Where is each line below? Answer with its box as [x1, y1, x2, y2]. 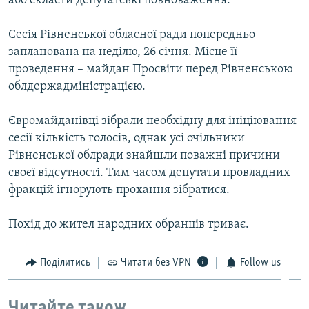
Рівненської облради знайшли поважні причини [8, 148, 280, 162]
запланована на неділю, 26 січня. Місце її [8, 45, 237, 59]
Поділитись [39, 257, 90, 268]
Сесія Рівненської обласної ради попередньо [8, 28, 255, 41]
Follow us [239, 257, 281, 268]
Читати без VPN [121, 257, 191, 268]
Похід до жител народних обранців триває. [8, 217, 249, 231]
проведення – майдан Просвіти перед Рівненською [8, 62, 293, 76]
